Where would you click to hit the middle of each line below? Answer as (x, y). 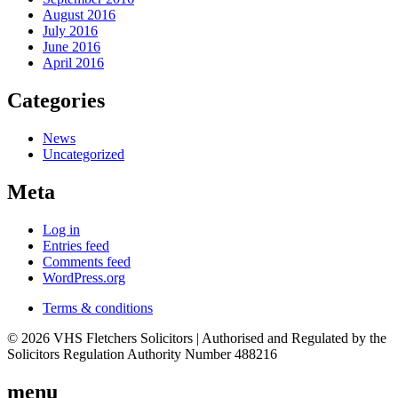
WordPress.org (84, 277)
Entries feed (76, 245)
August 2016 (79, 15)
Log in (61, 229)
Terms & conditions (98, 307)
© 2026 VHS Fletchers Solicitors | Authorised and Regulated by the (197, 338)
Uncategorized (84, 154)
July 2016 (70, 31)
